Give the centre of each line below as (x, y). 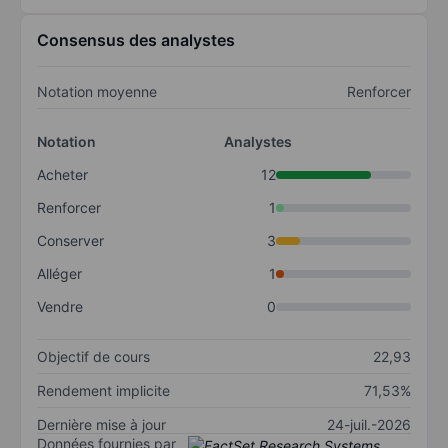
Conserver (70, 241)
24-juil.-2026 (369, 425)
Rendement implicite (103, 391)
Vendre (60, 307)
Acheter (62, 175)
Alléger (59, 274)
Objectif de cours (93, 357)
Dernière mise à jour (101, 425)
